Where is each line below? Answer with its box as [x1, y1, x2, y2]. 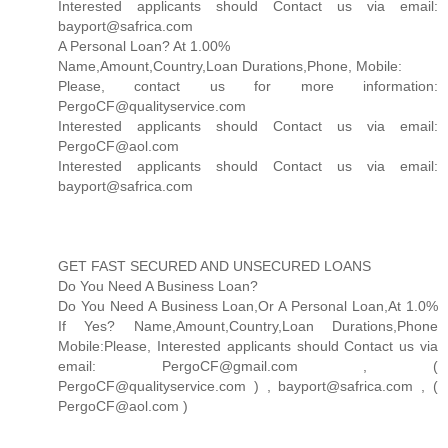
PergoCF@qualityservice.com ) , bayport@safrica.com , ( [58, 377, 438, 394]
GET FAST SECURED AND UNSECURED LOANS [58, 257, 371, 274]
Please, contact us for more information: [58, 77, 438, 94]
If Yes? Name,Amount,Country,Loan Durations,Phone [58, 317, 438, 334]
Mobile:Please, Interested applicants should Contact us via [58, 337, 438, 354]
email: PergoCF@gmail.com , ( [58, 357, 438, 374]
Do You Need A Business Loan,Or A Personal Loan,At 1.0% [58, 297, 438, 314]
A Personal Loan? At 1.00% [58, 37, 230, 54]
